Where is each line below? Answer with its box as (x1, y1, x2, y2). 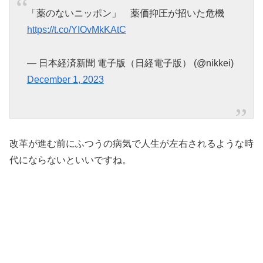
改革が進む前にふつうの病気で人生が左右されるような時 (9, 139, 254, 149)
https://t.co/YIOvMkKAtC (26, 25, 126, 35)
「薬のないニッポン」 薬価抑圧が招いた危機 (26, 8, 224, 19)
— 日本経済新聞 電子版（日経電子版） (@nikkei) (26, 58, 234, 69)
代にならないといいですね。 (9, 155, 131, 166)
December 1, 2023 (26, 75, 104, 85)
